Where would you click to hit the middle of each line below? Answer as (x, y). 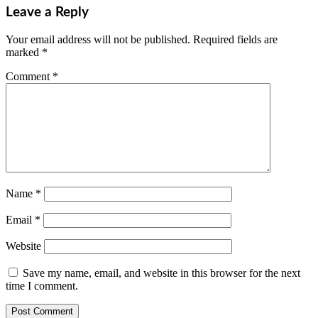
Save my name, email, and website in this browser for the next (161, 273)
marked (24, 53)
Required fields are (235, 40)
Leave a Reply (47, 12)
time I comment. (42, 286)
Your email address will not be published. (98, 40)
